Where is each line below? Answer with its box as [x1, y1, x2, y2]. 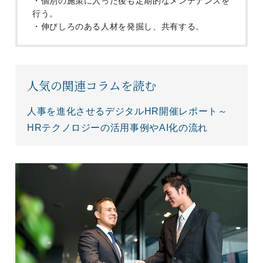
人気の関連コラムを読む [27, 77, 156, 94]
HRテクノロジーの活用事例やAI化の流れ [27, 123, 208, 133]
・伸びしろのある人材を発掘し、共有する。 [32, 22, 204, 31]
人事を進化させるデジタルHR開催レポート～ [27, 106, 228, 116]
